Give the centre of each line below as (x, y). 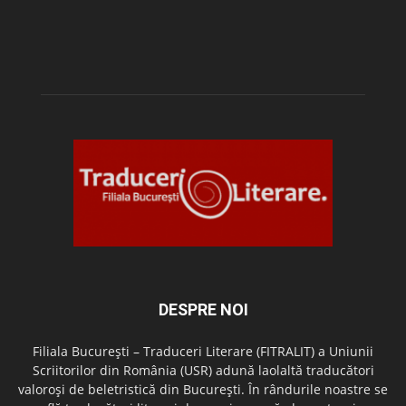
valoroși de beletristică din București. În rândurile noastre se (203, 390)
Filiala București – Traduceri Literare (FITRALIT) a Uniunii (203, 352)
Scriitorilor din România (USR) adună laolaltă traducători (203, 371)
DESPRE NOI (203, 310)
